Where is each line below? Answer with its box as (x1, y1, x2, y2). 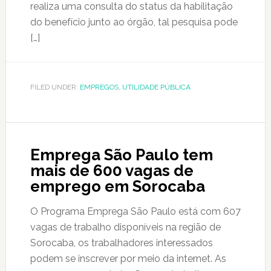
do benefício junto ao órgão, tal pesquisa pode (30, 16, 238, 28)
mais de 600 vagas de (30, 162, 194, 180)
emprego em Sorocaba (30, 177, 205, 195)
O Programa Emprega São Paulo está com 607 (30, 206, 241, 217)
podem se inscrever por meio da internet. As (30, 253, 226, 264)
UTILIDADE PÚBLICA (122, 83, 191, 91)
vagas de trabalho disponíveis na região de (30, 221, 221, 233)
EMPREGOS (79, 83, 119, 91)
